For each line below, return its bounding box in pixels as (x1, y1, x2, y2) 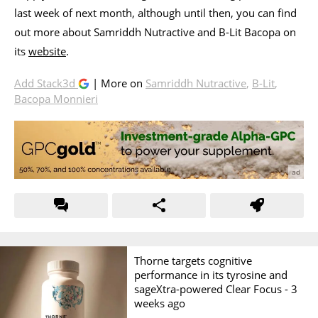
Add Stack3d (14, 75, 78, 90)
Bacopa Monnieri (14, 91, 98, 106)
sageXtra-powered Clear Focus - (134, 281, 292, 296)
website (28, 43, 66, 58)
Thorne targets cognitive (134, 253, 253, 268)
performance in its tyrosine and (134, 267, 288, 282)
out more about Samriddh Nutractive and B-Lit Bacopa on (14, 24, 296, 39)
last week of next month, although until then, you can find (14, 5, 297, 20)
